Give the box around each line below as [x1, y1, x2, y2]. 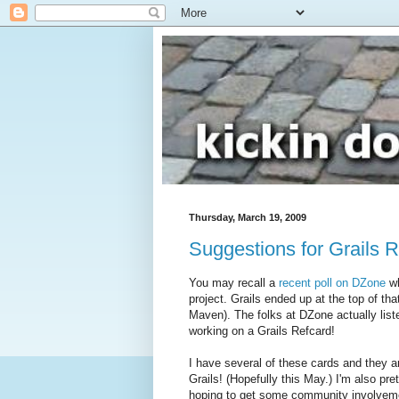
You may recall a [189, 275, 279, 289]
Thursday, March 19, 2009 [189, 212, 306, 223]
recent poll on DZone [279, 275, 386, 289]
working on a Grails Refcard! [189, 323, 335, 338]
